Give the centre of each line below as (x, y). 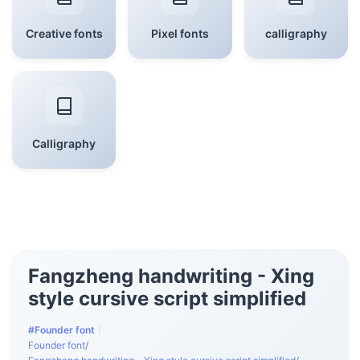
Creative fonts (64, 33)
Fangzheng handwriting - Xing (171, 276)
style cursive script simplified (167, 299)
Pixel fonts (180, 33)
